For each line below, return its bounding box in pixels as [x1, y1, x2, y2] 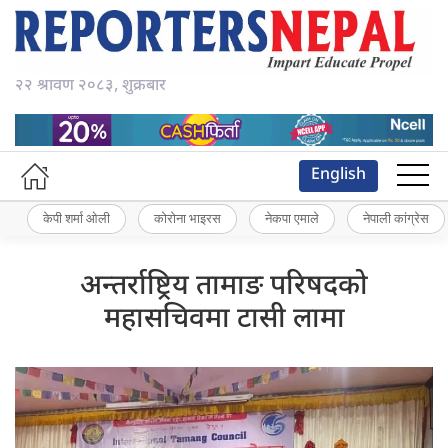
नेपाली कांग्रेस [363, 210, 429, 227]
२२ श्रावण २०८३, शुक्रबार [15, 76, 166, 98]
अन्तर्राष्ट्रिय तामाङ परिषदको [80, 268, 368, 305]
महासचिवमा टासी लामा [103, 301, 345, 338]
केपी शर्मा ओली [43, 210, 110, 227]
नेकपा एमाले [265, 210, 319, 227]
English [311, 164, 366, 186]
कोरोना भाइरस [154, 210, 221, 227]
